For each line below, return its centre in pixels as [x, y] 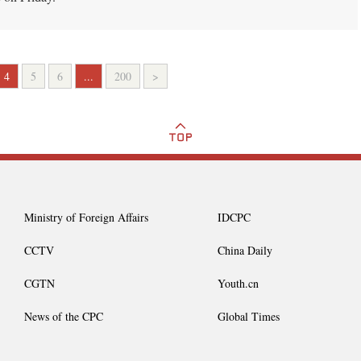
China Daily [245, 251]
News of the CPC [64, 317]
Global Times [249, 317]
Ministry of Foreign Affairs [86, 218]
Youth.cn [238, 284]
